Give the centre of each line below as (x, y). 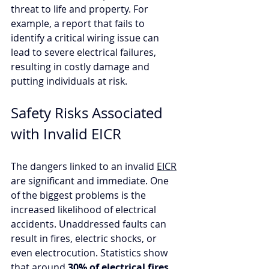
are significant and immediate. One (91, 180)
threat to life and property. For (81, 9)
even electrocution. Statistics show (90, 252)
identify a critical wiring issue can (86, 38)
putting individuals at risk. (70, 81)
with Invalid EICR (66, 134)
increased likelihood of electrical (85, 209)
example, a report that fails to (79, 23)
